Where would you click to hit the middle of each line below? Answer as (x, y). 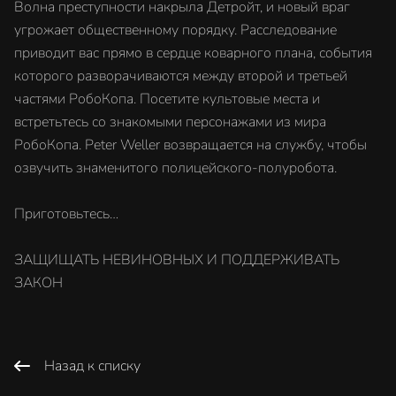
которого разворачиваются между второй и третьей (181, 76)
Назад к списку (92, 366)
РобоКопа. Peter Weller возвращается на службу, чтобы (190, 145)
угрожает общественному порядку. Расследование (175, 30)
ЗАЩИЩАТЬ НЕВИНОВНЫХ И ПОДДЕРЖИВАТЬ (177, 260)
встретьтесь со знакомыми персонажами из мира (170, 122)
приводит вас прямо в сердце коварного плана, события (193, 53)
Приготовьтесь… (66, 214)
